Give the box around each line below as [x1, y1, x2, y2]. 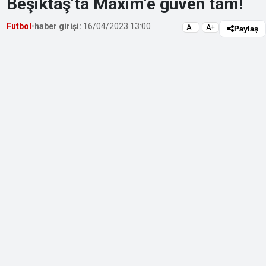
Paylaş [234, 24, 258, 34]
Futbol [7, 21, 32, 31]
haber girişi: [34, 21, 82, 31]
